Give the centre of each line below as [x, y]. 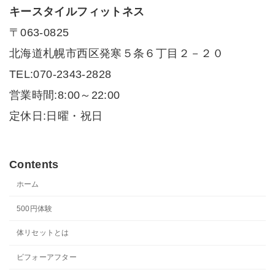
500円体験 [35, 208]
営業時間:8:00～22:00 [65, 95]
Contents [34, 165]
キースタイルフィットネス [77, 12]
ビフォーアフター [47, 258]
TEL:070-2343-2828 [60, 74]
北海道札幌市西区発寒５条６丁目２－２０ [116, 53]
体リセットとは [43, 233]
